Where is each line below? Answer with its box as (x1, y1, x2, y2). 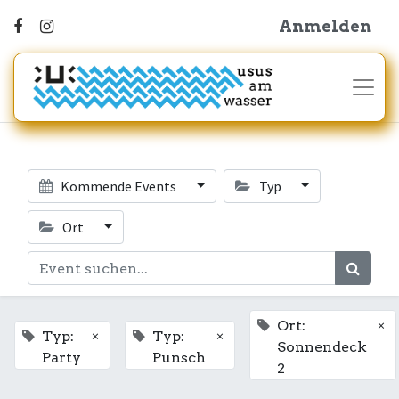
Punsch (152, 349, 206, 366)
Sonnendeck (277, 338, 367, 355)
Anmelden (279, 17, 371, 36)
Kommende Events (58, 177, 180, 195)
